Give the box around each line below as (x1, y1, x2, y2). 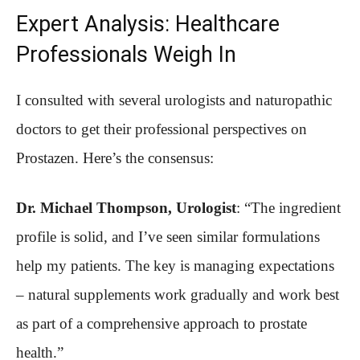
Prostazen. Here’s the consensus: (16, 149, 214, 166)
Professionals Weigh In (16, 41, 236, 67)
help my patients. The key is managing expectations (16, 256, 334, 274)
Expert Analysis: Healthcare (16, 10, 280, 37)
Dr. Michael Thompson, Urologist (16, 198, 236, 216)
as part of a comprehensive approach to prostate (16, 314, 307, 332)
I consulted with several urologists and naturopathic (16, 91, 332, 108)
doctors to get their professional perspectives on (16, 120, 307, 137)
